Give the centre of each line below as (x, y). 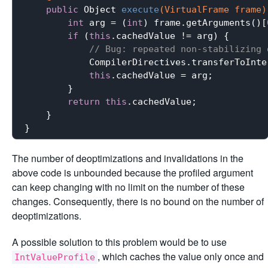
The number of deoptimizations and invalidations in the (128, 158)
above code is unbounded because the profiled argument (133, 173)
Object (100, 9)
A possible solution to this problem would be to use (119, 242)
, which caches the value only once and (181, 256)
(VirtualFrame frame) (213, 9)
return (84, 101)
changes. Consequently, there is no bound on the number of (138, 201)
